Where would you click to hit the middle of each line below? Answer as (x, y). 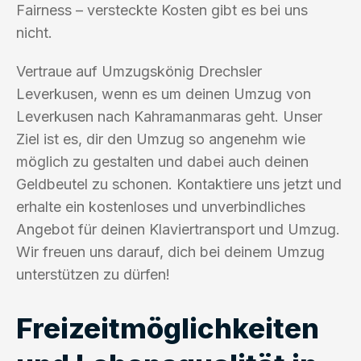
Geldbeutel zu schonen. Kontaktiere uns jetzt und (179, 184)
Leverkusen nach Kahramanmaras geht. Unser (169, 116)
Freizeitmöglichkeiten (168, 328)
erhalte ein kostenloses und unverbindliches (161, 206)
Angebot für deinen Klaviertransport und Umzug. (178, 229)
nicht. (34, 32)
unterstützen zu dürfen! (93, 274)
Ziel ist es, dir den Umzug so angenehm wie (161, 139)
